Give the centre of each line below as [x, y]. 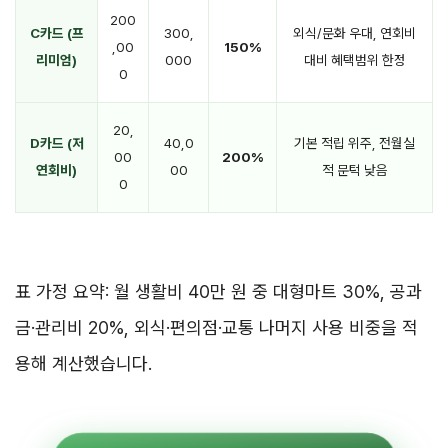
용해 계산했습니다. [83, 363]
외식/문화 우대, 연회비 [354, 33]
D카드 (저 [56, 143]
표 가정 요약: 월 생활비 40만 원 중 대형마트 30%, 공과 [218, 291]
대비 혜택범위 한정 [354, 60]
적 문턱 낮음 [354, 170]
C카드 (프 [56, 33]
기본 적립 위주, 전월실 [354, 143]
